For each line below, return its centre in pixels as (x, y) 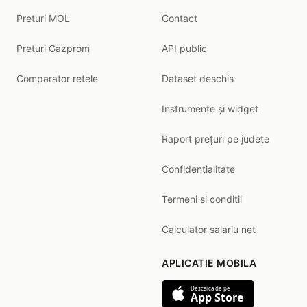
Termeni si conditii (202, 199)
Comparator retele (57, 78)
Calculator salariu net (209, 229)
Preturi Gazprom (53, 48)
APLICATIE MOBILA (209, 263)
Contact (180, 18)
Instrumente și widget (210, 109)
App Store (217, 297)
